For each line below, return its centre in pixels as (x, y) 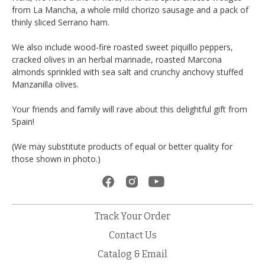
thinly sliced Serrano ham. (61, 22)
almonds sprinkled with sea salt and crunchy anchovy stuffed (127, 72)
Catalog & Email (132, 254)
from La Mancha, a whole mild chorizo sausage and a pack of (130, 10)
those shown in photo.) (56, 159)
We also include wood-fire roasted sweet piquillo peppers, (122, 47)
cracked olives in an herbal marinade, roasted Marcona (117, 59)
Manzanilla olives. (45, 84)
